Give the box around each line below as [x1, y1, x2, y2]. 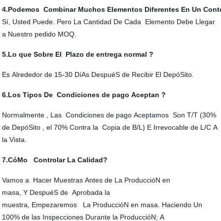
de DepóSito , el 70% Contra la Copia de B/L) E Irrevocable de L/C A [2, 123, 218, 131]
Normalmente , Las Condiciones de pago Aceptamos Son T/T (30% [2, 110, 217, 119]
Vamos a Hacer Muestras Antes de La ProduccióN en [2, 176, 171, 184]
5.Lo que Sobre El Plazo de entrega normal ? [2, 50, 154, 58]
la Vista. [2, 135, 27, 144]
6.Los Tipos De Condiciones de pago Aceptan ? [2, 90, 168, 99]
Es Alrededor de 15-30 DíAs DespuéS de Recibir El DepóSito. [2, 70, 194, 78]
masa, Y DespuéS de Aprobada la [2, 188, 110, 196]
